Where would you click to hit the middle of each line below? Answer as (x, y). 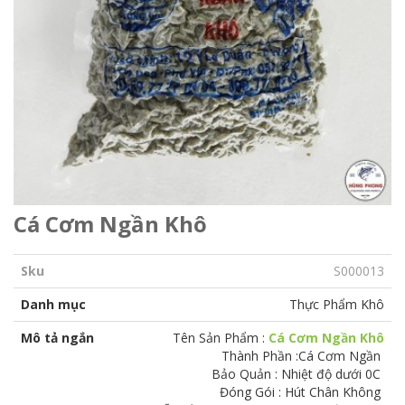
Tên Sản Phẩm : (221, 338)
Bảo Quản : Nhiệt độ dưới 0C (298, 374)
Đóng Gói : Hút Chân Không (302, 392)
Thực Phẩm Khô (337, 305)
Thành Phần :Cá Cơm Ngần (303, 356)
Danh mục (53, 305)
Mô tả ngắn (57, 338)
